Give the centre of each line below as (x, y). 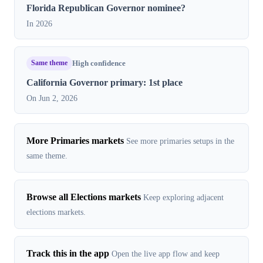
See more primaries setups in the (180, 141)
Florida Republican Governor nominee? (106, 8)
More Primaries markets (75, 140)
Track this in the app (68, 253)
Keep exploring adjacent (183, 197)
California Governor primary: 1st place (104, 82)
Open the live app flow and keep (166, 253)
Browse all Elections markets (84, 197)
